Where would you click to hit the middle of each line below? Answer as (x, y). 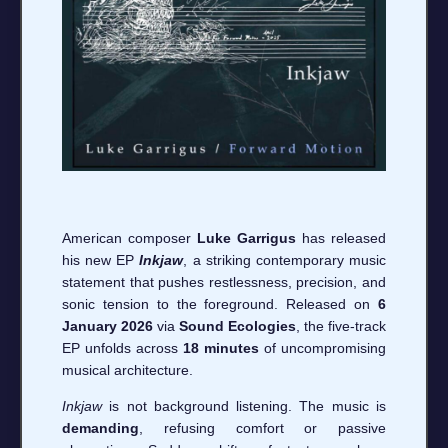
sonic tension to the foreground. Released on (220, 303)
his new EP (101, 259)
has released (341, 237)
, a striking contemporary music (285, 259)
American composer (129, 237)
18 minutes (221, 347)
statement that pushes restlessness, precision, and (224, 281)
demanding (100, 427)
